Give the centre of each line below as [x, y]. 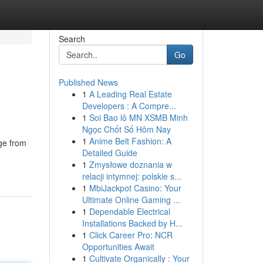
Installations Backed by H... [132, 223]
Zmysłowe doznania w [130, 164]
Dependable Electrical [129, 211]
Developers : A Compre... [129, 106]
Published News [88, 82]
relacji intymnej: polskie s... [131, 176]
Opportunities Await [118, 247]
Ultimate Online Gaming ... [131, 200]
